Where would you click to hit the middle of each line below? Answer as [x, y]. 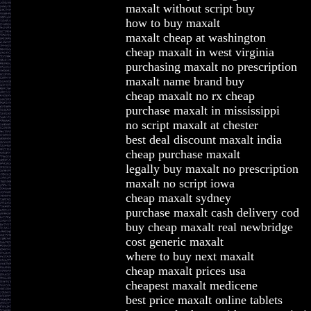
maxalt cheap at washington [195, 37]
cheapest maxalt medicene [191, 285]
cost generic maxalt [174, 242]
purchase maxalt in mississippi [202, 110]
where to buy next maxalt [190, 256]
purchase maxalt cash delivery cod [212, 212]
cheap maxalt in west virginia [200, 52]
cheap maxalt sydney [178, 198]
